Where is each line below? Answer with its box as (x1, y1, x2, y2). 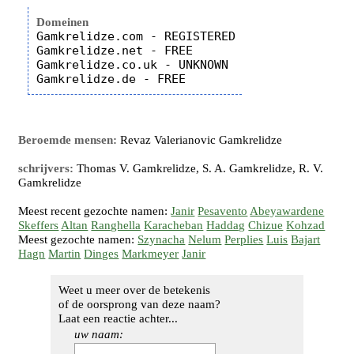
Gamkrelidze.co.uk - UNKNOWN (36, 58, 229, 72)
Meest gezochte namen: (18, 233, 138, 246)
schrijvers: (18, 162, 74, 175)
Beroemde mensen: (18, 134, 118, 146)
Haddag (206, 219, 246, 232)
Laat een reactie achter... (58, 312, 178, 325)
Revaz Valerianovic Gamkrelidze (117, 134, 283, 146)
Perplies (224, 233, 264, 246)
